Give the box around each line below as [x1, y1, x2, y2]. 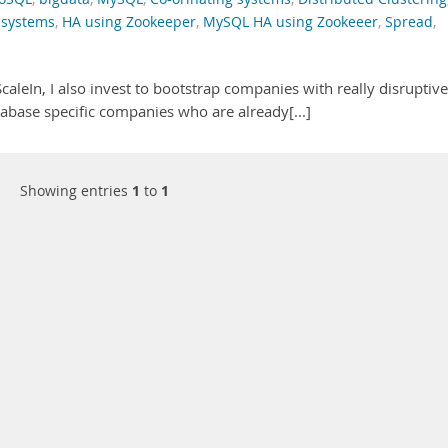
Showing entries [19, 181, 132, 200]
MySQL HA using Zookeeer [203, 13, 378, 31]
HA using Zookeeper [62, 13, 196, 31]
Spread [385, 13, 433, 31]
